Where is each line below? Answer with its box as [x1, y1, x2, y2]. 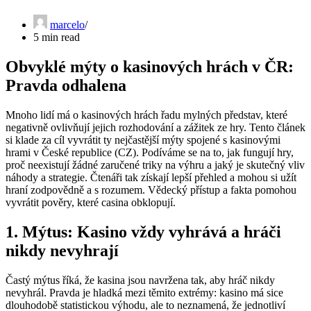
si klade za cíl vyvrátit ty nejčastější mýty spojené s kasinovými [6, 134, 280, 146]
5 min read [33, 31, 80, 44]
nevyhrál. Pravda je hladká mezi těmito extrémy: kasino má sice [6, 286, 283, 299]
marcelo [50, 19, 85, 31]
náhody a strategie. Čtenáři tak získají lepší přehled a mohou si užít [6, 171, 296, 184]
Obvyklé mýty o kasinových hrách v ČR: [6, 58, 294, 76]
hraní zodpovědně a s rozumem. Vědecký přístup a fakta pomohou [6, 184, 296, 196]
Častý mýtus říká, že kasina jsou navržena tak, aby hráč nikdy [6, 274, 275, 286]
